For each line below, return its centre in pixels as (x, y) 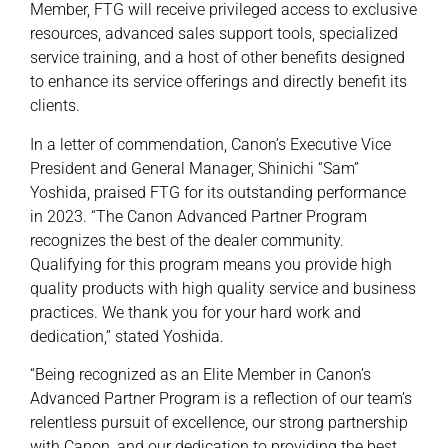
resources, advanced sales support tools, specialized (214, 34)
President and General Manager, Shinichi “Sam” (194, 168)
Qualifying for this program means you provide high (211, 264)
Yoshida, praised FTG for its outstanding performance (218, 192)
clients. (55, 106)
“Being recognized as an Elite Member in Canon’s (200, 375)
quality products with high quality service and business (223, 288)
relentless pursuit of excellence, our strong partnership (219, 423)
